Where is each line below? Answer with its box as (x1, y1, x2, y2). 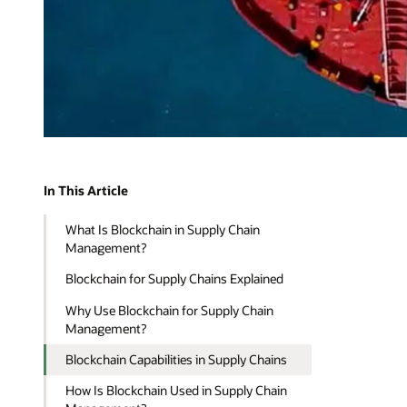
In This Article (44, 182, 128, 200)
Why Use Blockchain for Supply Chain (65, 301, 274, 319)
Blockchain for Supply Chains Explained (65, 270, 284, 288)
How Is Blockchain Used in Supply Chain (65, 382, 288, 400)
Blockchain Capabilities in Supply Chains (65, 350, 288, 368)
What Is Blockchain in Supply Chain (65, 220, 261, 238)
